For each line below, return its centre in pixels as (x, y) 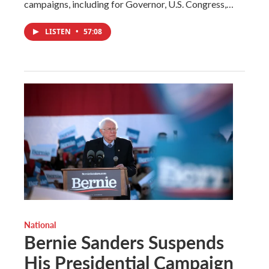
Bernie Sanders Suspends (124, 242)
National (40, 224)
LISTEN (59, 31)
